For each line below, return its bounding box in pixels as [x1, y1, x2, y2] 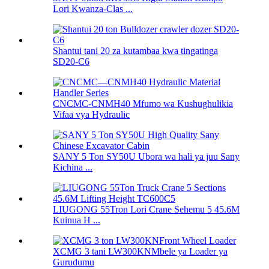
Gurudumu [53, 257, 94, 268]
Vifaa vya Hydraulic [53, 109, 130, 120]
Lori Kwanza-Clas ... [53, 4, 133, 14]
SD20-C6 [53, 56, 89, 67]
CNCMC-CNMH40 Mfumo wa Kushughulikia [53, 98, 233, 109]
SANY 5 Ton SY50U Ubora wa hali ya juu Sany [53, 151, 240, 162]
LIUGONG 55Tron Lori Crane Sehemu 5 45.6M [53, 204, 240, 215]
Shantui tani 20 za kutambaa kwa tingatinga [53, 46, 218, 56]
